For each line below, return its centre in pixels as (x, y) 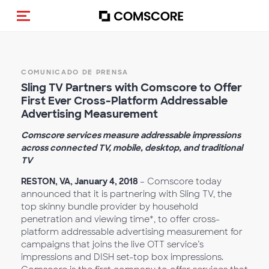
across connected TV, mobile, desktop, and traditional (132, 148)
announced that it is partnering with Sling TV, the (126, 194)
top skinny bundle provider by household (110, 207)
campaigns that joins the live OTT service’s (112, 244)
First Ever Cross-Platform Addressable (124, 101)
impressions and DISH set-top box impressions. (122, 257)
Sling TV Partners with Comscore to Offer (131, 88)
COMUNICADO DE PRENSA (75, 72)
